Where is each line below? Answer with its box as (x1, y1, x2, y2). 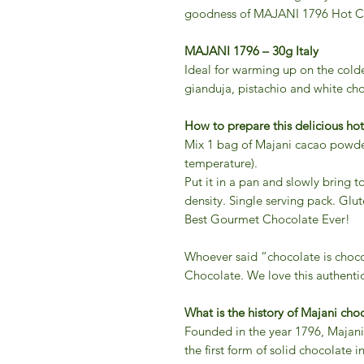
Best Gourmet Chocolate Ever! (184, 211, 350, 227)
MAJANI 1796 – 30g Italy (184, 43, 318, 58)
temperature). (184, 155, 261, 171)
